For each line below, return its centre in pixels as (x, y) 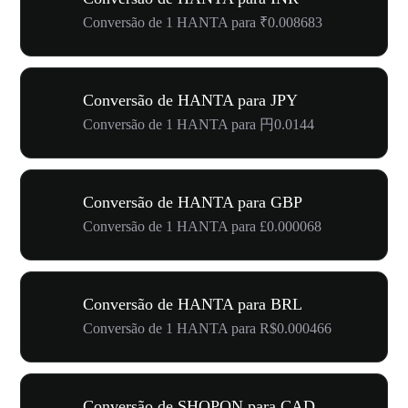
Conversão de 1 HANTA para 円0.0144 (199, 124)
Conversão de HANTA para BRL (193, 304)
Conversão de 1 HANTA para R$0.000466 (207, 328)
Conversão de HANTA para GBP (193, 202)
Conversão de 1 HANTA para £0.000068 (202, 226)
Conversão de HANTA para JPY (190, 100)
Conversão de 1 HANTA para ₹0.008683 (203, 22)
